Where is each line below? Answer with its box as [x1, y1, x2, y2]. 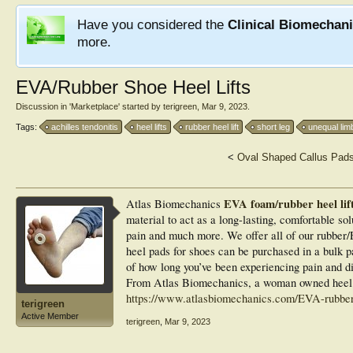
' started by [118, 102, 163, 111]
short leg [257, 122, 290, 132]
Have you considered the [77, 17, 228, 32]
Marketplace [71, 102, 118, 111]
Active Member [21, 311, 79, 321]
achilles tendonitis [51, 122, 118, 132]
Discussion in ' [16, 102, 71, 111]
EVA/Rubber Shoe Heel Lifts [16, 76, 251, 98]
